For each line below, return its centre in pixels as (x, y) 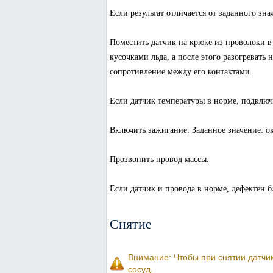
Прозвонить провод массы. (159, 159)
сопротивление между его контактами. (181, 72)
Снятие (130, 223)
